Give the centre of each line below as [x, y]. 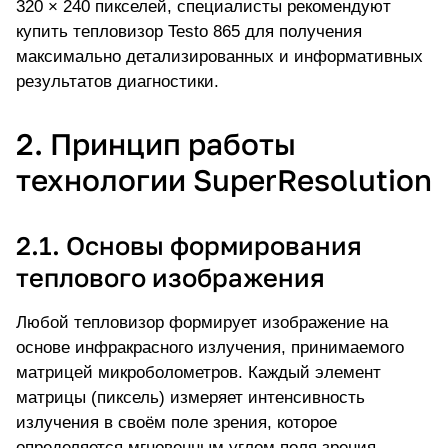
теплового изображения [170, 278]
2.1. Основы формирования [189, 246]
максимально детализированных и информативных [219, 57]
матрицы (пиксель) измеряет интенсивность [190, 398]
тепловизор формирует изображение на [231, 323]
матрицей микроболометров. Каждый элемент [198, 373]
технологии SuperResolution [224, 180]
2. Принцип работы [156, 144]
